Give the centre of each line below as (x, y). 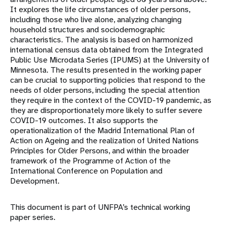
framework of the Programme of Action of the (90, 161)
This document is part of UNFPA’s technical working (100, 207)
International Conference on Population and (86, 171)
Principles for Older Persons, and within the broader (100, 151)
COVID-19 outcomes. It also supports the (84, 121)
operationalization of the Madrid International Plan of (102, 131)
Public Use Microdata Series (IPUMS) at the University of (110, 60)
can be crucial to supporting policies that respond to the (108, 80)
